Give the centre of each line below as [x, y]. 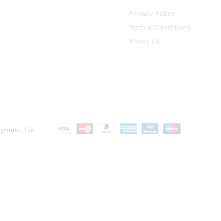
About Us [144, 41]
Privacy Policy [152, 13]
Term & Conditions [160, 27]
